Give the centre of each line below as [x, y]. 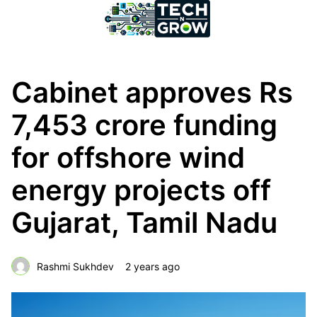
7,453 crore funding [144, 125]
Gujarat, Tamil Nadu [144, 223]
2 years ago [152, 266]
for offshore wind [128, 157]
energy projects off [141, 190]
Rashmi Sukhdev [75, 266]
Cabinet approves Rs [152, 92]
